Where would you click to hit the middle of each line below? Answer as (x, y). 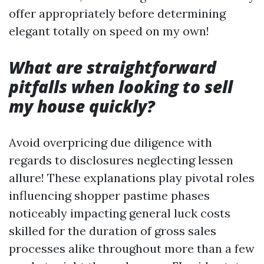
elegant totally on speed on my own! (109, 31)
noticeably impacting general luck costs (120, 213)
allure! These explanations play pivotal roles (132, 178)
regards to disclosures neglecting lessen (121, 160)
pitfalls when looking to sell (121, 87)
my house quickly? (82, 106)
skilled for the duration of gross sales (113, 231)
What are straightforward (113, 67)
